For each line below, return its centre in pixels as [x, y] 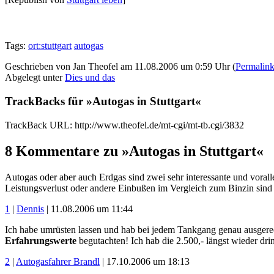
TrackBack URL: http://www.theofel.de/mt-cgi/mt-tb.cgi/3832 [124, 125]
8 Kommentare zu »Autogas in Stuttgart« [134, 151]
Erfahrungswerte [41, 240]
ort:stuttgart [50, 46]
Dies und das [90, 78]
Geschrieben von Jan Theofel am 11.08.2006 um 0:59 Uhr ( [120, 67]
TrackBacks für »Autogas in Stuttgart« [103, 102]
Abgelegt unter [35, 78]
